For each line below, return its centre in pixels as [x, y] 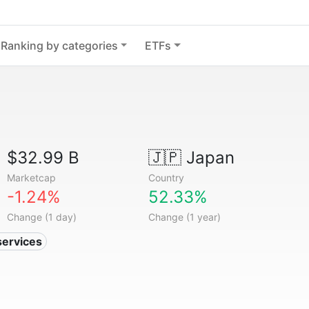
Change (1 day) [42, 217]
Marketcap [32, 178]
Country [166, 178]
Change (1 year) [184, 217]
